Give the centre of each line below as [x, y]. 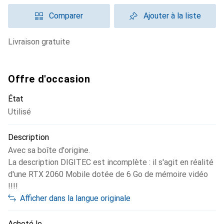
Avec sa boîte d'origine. [49, 150]
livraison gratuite [41, 42]
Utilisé [19, 112]
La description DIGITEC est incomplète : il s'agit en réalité [111, 162]
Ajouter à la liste [172, 16]
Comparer [66, 16]
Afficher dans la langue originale [75, 198]
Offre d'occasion [49, 79]
